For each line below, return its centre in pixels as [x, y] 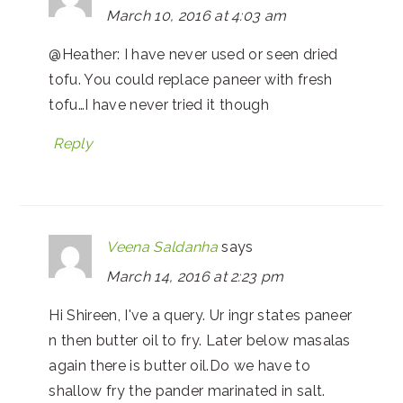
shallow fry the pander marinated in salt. [187, 391]
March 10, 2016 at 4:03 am [197, 16]
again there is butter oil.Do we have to [179, 366]
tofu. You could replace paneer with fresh [191, 80]
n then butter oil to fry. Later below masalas [200, 340]
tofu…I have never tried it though [159, 105]
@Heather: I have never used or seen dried [193, 54]
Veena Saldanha [162, 247]
